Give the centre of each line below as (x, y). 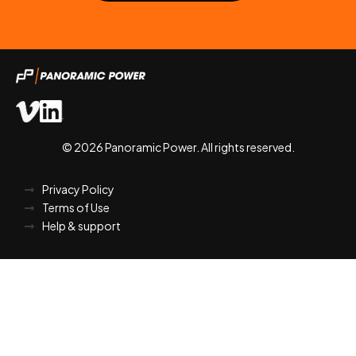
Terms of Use (75, 208)
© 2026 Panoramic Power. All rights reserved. (178, 147)
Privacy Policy (78, 190)
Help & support (81, 226)
